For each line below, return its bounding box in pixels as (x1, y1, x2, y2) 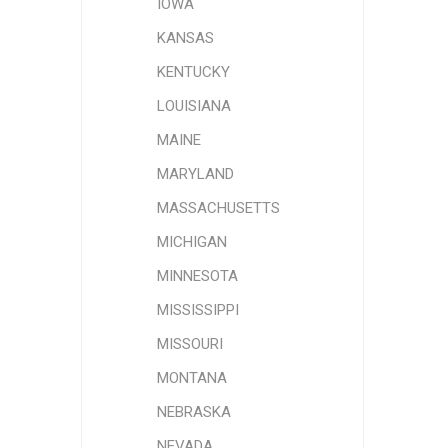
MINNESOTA (156, 267, 238, 285)
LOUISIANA (156, 97, 231, 115)
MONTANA (156, 369, 227, 387)
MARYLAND (156, 165, 234, 183)
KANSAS (156, 29, 214, 47)
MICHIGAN (156, 233, 227, 251)
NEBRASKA (156, 403, 231, 421)
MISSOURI (156, 335, 223, 353)
